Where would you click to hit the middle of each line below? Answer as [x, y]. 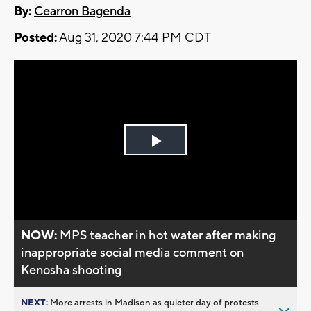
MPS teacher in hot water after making [168, 235]
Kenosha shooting [72, 270]
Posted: [35, 38]
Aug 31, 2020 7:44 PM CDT [134, 38]
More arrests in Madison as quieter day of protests [154, 302]
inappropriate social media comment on [133, 253]
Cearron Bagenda [82, 12]
